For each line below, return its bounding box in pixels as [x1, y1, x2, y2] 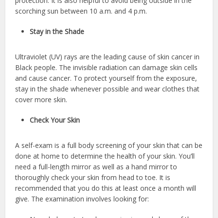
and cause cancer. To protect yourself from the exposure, [15, 73, 198, 83]
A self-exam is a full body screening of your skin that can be [15, 141, 203, 150]
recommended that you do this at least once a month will [15, 183, 197, 193]
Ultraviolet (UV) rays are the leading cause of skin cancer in [15, 52, 200, 62]
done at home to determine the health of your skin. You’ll [15, 151, 195, 161]
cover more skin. [15, 95, 68, 105]
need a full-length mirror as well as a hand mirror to [15, 162, 178, 172]
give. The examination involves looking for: [15, 194, 149, 204]
